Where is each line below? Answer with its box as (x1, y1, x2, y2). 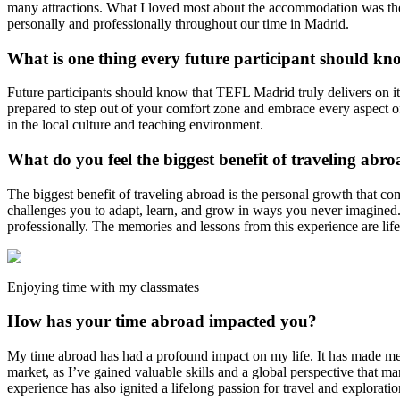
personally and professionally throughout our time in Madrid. (7, 15, 349, 31)
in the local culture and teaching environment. (7, 117, 263, 133)
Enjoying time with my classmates (7, 279, 199, 295)
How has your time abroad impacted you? (7, 312, 317, 331)
